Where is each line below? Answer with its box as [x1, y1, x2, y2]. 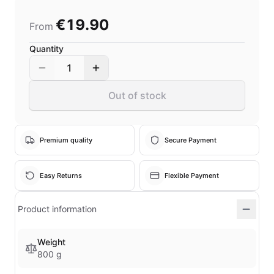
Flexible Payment [165, 171, 219, 180]
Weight [37, 237, 65, 247]
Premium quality [40, 135, 92, 144]
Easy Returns [40, 171, 82, 180]
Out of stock [108, 89, 166, 102]
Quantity [29, 43, 64, 54]
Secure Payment [165, 135, 217, 144]
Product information [18, 204, 97, 214]
